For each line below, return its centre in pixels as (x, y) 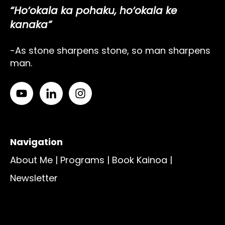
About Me (33, 160)
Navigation (36, 142)
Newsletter (34, 178)
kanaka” (31, 24)
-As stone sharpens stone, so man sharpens (110, 51)
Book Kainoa (140, 160)
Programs (82, 160)
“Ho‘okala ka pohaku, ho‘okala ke (93, 10)
